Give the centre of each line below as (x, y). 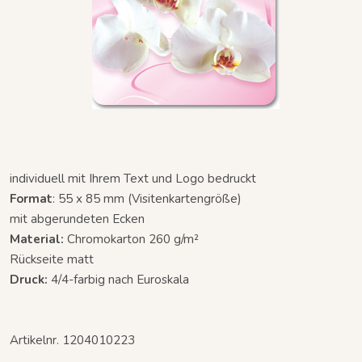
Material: (38, 239)
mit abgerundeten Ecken (77, 219)
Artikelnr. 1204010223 (72, 340)
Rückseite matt (52, 259)
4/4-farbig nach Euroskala (120, 279)
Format (31, 198)
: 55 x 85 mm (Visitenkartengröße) (147, 198)
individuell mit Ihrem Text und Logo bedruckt (133, 178)
